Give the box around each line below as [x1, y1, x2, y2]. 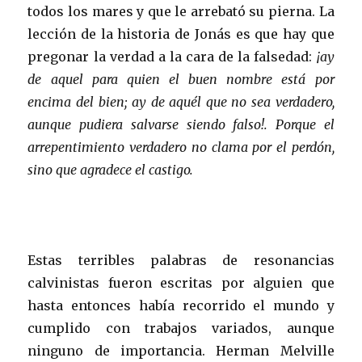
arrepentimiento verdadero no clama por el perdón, [27, 138, 335, 155]
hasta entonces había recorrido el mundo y [27, 297, 335, 314]
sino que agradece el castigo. [27, 161, 194, 178]
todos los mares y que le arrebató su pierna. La [27, 2, 335, 19]
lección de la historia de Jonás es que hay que [27, 25, 335, 42]
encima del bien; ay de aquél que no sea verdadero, [27, 93, 335, 110]
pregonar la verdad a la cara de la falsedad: [27, 48, 313, 65]
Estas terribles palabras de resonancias [27, 251, 335, 268]
